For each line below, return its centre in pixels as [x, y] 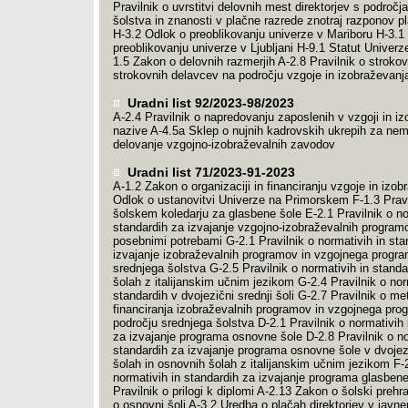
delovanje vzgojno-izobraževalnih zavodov [224, 144]
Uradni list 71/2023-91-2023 [209, 172]
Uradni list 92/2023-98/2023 [209, 103]
